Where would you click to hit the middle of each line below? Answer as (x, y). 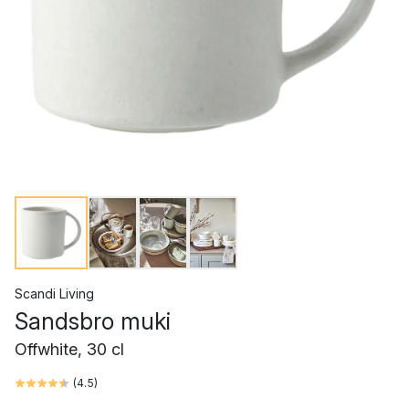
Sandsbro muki (93, 321)
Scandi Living (54, 294)
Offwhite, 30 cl (69, 349)
